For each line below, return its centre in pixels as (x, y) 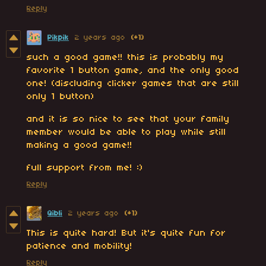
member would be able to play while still (126, 133)
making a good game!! (80, 146)
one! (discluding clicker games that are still (133, 84)
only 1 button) (61, 97)
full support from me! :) (85, 168)
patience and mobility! (80, 247)
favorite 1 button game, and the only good (133, 71)
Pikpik (58, 38)
